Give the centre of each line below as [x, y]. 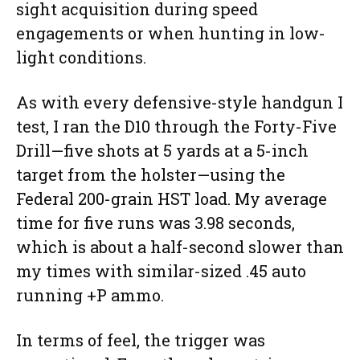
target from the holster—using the [151, 175]
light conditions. [81, 57]
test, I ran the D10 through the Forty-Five [176, 127]
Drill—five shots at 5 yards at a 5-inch [162, 151]
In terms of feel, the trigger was [141, 340]
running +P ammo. [90, 295]
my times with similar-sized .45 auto [161, 271]
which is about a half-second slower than [180, 247]
